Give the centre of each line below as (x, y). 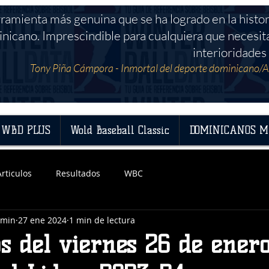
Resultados (78, 173)
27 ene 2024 (42, 220)
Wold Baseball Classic (120, 130)
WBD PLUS (26, 130)
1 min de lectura (102, 220)
